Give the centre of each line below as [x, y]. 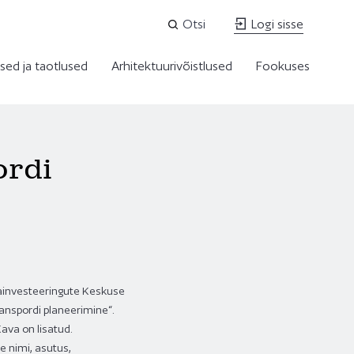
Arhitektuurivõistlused [172, 66]
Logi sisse [276, 24]
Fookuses [283, 66]
